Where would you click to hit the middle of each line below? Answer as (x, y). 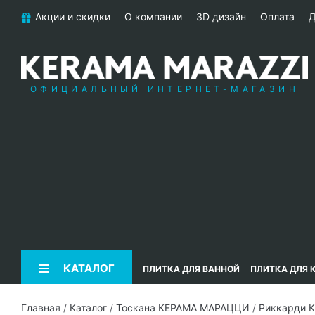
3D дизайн (221, 17)
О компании (153, 17)
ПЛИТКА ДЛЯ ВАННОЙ (191, 269)
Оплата (277, 17)
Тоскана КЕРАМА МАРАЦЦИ (183, 308)
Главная (41, 308)
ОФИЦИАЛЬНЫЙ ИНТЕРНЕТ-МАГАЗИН (165, 89)
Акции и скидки (73, 17)
